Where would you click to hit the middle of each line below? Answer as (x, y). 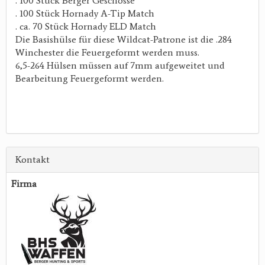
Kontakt (33, 160)
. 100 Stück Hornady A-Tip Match (85, 14)
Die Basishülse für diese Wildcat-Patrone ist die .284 (124, 40)
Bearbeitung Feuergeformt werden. (90, 79)
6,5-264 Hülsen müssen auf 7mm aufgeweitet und (120, 66)
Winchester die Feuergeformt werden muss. (107, 53)
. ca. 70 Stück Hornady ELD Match (86, 27)
